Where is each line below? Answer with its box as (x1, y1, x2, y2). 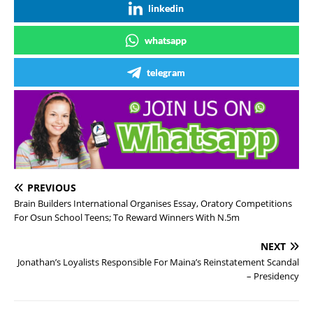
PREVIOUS (27, 180, 76, 194)
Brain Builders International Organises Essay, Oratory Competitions (14, 196, 292, 210)
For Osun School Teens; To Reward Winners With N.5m (14, 210, 240, 224)
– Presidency (247, 269, 299, 282)
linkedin (147, 2, 184, 14)
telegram (146, 66, 185, 78)
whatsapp (145, 34, 187, 46)
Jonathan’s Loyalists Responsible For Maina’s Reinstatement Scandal (17, 255, 299, 268)
